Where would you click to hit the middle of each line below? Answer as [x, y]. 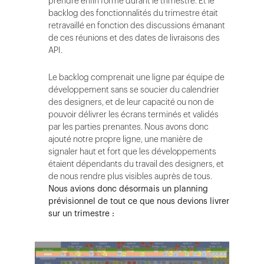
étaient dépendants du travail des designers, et [136, 164]
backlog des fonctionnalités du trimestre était [133, 13]
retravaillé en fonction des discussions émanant [137, 25]
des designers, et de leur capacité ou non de [131, 102]
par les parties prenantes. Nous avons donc [128, 127]
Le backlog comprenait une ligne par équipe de [136, 77]
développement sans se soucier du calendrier [134, 90]
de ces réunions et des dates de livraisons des [134, 38]
